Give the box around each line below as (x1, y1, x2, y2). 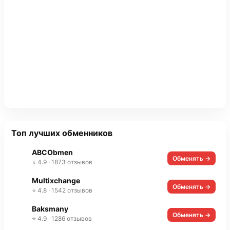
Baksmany (32, 204, 68, 214)
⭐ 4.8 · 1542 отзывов (32, 186, 92, 195)
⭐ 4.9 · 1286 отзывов (32, 215, 92, 223)
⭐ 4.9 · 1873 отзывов (32, 158, 92, 166)
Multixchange (32, 176, 80, 185)
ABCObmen (32, 148, 73, 157)
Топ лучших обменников (11, 128, 112, 139)
